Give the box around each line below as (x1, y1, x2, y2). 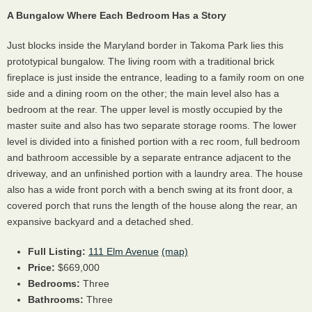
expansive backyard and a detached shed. (7, 216, 194, 228)
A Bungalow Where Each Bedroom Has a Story (7, 10, 226, 22)
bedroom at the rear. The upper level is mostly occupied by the (7, 104, 283, 116)
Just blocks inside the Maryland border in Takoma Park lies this (7, 40, 283, 52)
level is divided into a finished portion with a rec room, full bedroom (7, 136, 300, 148)
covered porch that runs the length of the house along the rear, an (7, 200, 297, 212)
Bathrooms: (28, 294, 86, 306)
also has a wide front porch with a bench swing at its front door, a (7, 184, 292, 196)
